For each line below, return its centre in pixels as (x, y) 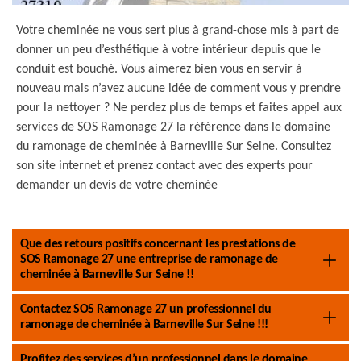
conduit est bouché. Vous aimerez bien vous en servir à (159, 69)
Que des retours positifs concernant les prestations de (158, 244)
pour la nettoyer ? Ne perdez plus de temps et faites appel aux (179, 108)
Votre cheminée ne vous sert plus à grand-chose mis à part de (178, 31)
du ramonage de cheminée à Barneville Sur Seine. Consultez (174, 147)
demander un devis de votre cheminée (117, 185)
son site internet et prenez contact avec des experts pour (164, 166)
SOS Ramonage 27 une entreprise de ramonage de (149, 259)
